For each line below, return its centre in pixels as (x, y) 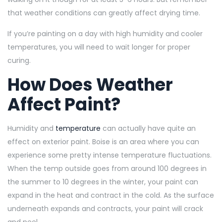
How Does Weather (90, 84)
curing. (20, 60)
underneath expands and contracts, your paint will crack (105, 208)
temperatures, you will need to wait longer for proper (99, 47)
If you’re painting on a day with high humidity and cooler (105, 33)
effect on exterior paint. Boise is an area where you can (103, 141)
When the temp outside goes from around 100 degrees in (107, 168)
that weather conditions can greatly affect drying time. (104, 13)
